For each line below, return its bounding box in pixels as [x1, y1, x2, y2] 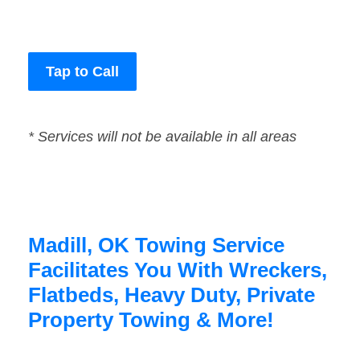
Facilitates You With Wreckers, [28, 258, 327, 283]
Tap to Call [46, 63, 119, 80]
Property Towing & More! [28, 308, 274, 333]
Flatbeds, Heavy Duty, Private [28, 283, 315, 308]
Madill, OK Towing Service [28, 233, 284, 258]
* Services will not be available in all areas [28, 129, 297, 145]
